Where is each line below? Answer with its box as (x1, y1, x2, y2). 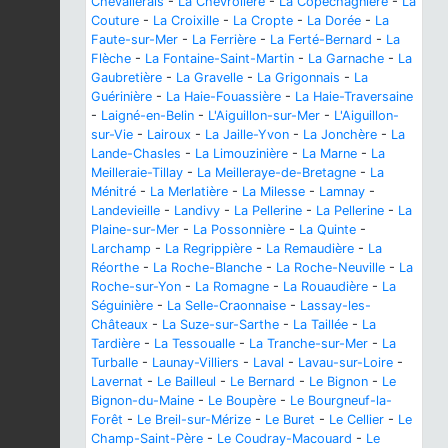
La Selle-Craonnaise (167, 297, 286, 313)
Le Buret (265, 411, 315, 427)
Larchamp (91, 240, 151, 256)
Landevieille (91, 202, 160, 218)
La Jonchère (303, 126, 377, 142)
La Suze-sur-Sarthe (162, 316, 279, 332)
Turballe (91, 354, 138, 370)
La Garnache (308, 50, 384, 66)
